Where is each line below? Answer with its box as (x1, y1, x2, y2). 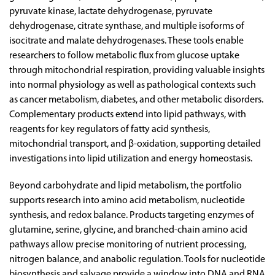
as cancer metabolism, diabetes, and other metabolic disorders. (9, 95, 263, 105)
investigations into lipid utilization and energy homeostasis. (9, 154, 252, 164)
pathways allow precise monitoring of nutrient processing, (9, 240, 246, 250)
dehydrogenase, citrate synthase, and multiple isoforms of (9, 21, 244, 31)
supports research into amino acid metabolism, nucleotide (9, 196, 245, 206)
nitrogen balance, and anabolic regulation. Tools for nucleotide (9, 255, 265, 265)
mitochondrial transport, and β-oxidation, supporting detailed (9, 139, 261, 149)
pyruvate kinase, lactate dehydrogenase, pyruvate (9, 7, 212, 17)
